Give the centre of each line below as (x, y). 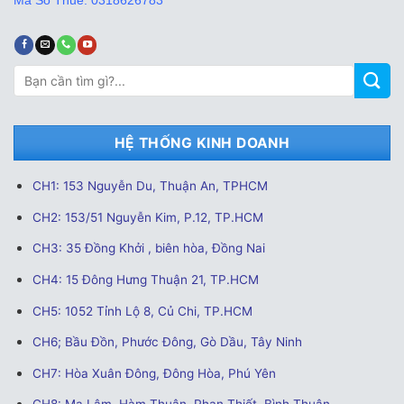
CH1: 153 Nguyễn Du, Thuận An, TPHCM (151, 186)
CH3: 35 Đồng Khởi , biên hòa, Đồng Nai (148, 248)
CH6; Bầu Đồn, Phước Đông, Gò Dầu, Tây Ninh (167, 342)
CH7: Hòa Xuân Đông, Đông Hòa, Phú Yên (154, 373)
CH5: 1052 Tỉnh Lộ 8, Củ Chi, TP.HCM (142, 311)
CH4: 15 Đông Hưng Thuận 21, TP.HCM (145, 279)
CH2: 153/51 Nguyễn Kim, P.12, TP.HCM (147, 217)
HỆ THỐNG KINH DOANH (202, 142)
